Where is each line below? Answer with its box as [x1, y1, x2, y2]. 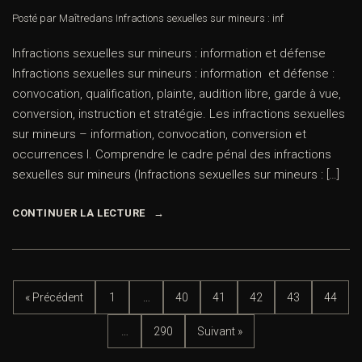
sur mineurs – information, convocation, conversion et [12, 127, 306, 142]
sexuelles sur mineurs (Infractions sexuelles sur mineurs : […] [12, 167, 339, 183]
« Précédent [25, 290, 83, 304]
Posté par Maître [12, 12, 89, 25]
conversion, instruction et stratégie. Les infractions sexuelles [12, 107, 345, 122]
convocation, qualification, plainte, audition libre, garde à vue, [12, 86, 341, 102]
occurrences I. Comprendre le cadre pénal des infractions [12, 147, 331, 162]
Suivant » [197, 324, 242, 338]
